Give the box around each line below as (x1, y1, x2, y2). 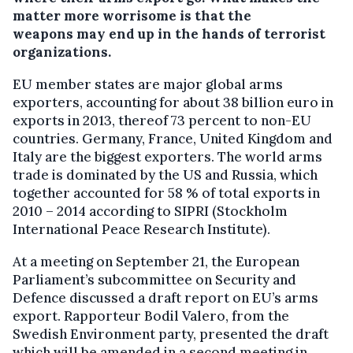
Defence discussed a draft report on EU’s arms (13, 289, 318, 307)
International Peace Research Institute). (13, 221, 270, 239)
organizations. (13, 43, 111, 61)
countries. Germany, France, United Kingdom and (13, 130, 333, 148)
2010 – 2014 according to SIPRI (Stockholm (13, 203, 288, 221)
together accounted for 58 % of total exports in (13, 184, 320, 203)
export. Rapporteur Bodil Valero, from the (13, 307, 289, 325)
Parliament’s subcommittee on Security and (13, 271, 296, 289)
